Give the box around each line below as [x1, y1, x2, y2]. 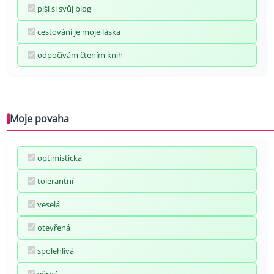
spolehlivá [37, 245, 74, 256]
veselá [37, 198, 60, 210]
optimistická [37, 152, 82, 163]
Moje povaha [10, 111, 69, 125]
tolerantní [37, 175, 73, 187]
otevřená [37, 221, 70, 233]
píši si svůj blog [37, 2, 91, 14]
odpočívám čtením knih [37, 49, 123, 61]
